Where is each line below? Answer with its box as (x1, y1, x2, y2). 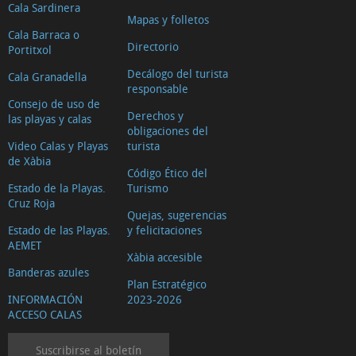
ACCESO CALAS (8, 306, 82, 322)
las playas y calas (8, 110, 91, 126)
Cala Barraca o (8, 26, 79, 42)
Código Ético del (127, 164, 207, 180)
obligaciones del (127, 122, 208, 138)
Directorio (127, 38, 179, 54)
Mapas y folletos (127, 11, 209, 27)
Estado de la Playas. (8, 180, 106, 195)
